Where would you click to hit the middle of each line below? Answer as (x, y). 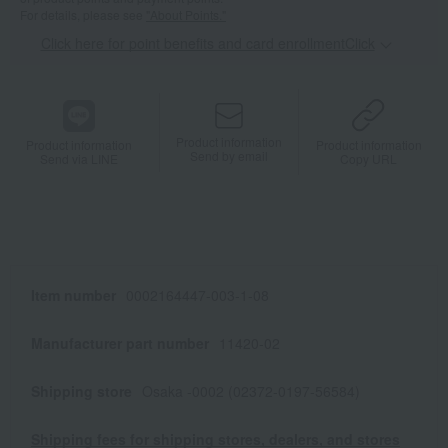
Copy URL (369, 159)
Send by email (229, 155)
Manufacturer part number (120, 343)
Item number (73, 295)
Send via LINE (79, 158)
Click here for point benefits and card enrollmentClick (207, 43)
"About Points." (186, 15)
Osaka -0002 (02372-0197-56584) (251, 391)
